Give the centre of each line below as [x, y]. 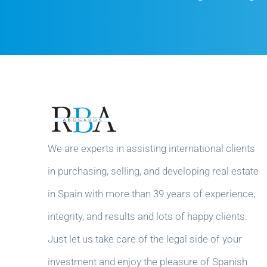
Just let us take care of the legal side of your [145, 239]
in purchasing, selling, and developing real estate [153, 171]
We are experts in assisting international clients [151, 148]
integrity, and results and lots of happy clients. [147, 216]
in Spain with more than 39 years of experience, [151, 194]
